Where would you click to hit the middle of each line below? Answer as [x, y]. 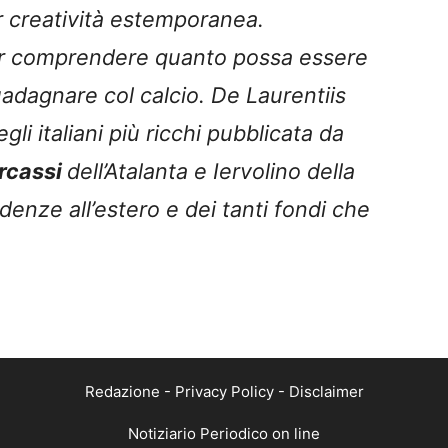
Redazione [122, 391]
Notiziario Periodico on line [224, 433]
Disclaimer [326, 391]
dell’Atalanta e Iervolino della [211, 170]
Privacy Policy [224, 391]
